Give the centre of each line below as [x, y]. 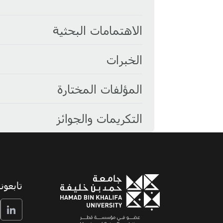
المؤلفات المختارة [100, 89]
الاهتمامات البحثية [97, 30]
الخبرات [124, 59]
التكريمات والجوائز [99, 118]
